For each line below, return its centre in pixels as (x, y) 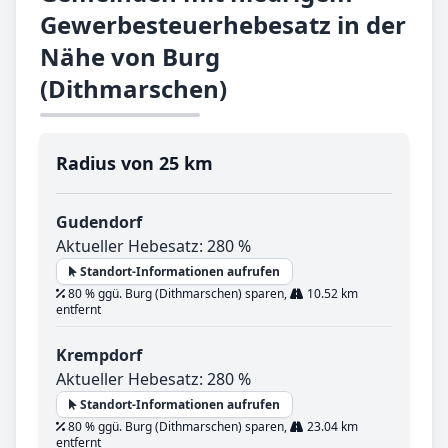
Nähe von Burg (130, 57)
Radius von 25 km (134, 163)
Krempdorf (99, 355)
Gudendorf (99, 222)
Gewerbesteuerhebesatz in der (223, 25)
